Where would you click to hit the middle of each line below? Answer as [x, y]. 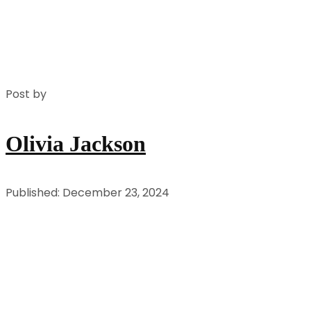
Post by [26, 94]
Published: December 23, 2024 [87, 193]
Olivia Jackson [76, 144]
